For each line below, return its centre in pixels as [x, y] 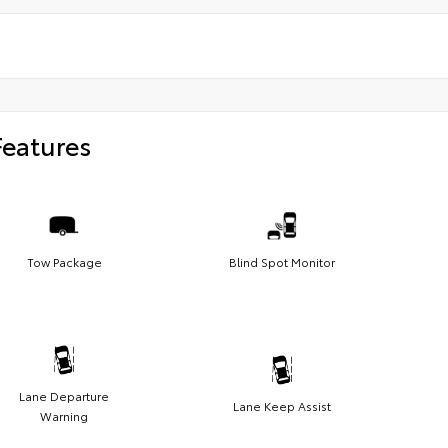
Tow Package [64, 261]
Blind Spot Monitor [282, 261]
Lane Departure [64, 395]
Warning [64, 415]
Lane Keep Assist [282, 405]
